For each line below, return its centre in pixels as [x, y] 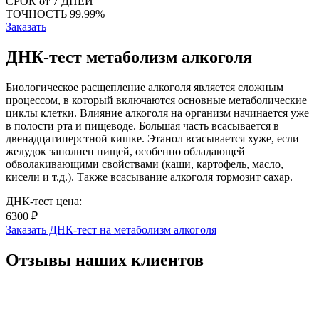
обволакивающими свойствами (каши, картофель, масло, [145, 164]
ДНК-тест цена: [44, 201]
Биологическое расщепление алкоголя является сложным [145, 87]
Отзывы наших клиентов [105, 260]
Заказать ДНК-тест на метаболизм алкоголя [111, 229]
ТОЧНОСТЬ [38, 14]
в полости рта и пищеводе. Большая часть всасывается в [142, 125]
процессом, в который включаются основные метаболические [156, 100]
